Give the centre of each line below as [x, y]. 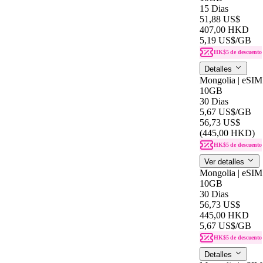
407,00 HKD [224, 29]
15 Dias [214, 8]
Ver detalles [225, 161]
